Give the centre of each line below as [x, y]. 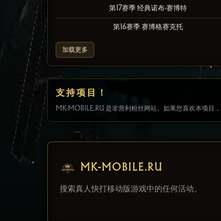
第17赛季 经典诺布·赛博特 [148, 8]
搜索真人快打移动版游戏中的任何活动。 [131, 189]
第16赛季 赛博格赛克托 [148, 27]
